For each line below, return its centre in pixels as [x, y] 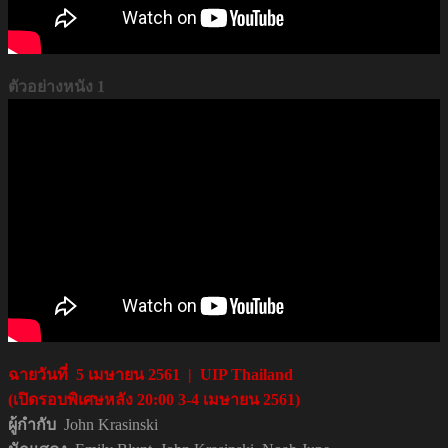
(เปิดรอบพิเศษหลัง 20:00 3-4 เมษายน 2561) [154, 399]
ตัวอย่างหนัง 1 [56, 86]
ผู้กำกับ [36, 424]
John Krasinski [111, 424]
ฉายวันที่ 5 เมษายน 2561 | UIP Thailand [150, 374]
